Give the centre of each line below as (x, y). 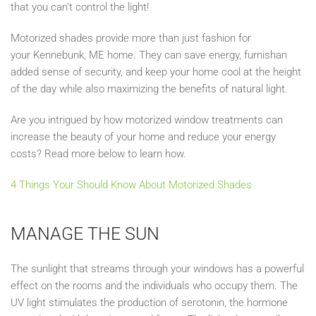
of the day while (48, 89)
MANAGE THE (66, 233)
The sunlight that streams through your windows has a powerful (157, 268)
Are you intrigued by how (67, 120)
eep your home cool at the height (226, 72)
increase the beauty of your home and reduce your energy (143, 136)
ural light (266, 89)
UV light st (34, 302)
